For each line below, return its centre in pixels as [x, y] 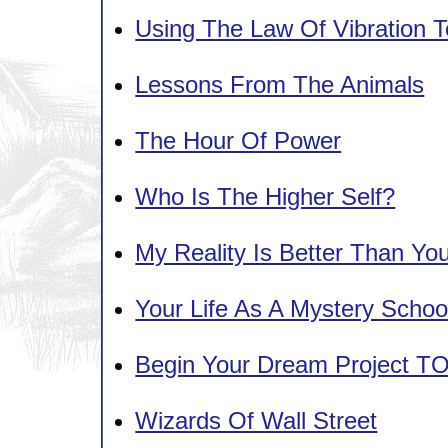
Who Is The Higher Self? [265, 196]
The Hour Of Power [238, 140]
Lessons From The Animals [280, 84]
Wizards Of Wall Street [256, 420]
